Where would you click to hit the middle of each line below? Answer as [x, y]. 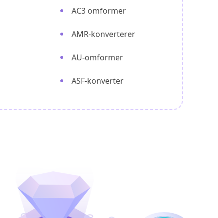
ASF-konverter [98, 81]
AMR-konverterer [103, 34]
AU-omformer [97, 57]
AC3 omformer [99, 11]
